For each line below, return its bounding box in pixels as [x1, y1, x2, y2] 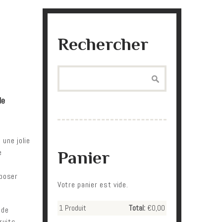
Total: [129, 203, 145, 213]
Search [57, 66, 78, 76]
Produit [63, 203, 86, 213]
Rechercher [57, 34, 148, 54]
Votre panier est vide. [57, 179, 128, 190]
